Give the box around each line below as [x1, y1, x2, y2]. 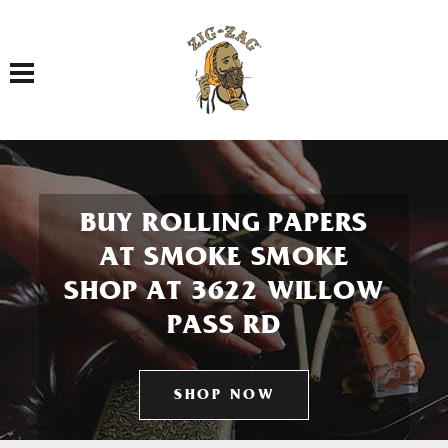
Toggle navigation [21, 52, 88, 71]
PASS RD [167, 314, 281, 342]
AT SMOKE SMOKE [99, 246, 349, 274]
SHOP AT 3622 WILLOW [64, 280, 384, 308]
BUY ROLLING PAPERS [79, 212, 369, 240]
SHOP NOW [174, 389, 274, 404]
